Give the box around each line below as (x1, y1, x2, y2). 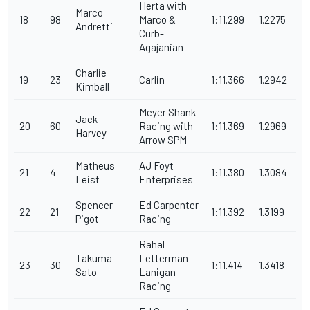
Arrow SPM (139, 134, 187, 147)
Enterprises (139, 173, 193, 186)
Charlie (75, 66, 107, 80)
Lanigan (139, 266, 176, 279)
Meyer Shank (139, 106, 196, 119)
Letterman (139, 252, 188, 265)
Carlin (139, 73, 165, 86)
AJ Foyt (139, 159, 174, 172)
